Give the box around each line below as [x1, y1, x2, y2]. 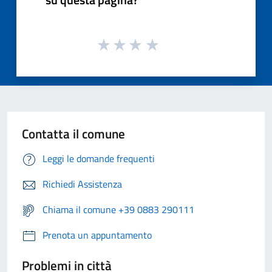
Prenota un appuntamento [42, 227, 152, 242]
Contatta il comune [22, 123, 125, 143]
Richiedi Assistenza [42, 176, 122, 191]
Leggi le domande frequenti [42, 151, 155, 166]
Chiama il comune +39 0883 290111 [42, 202, 194, 217]
